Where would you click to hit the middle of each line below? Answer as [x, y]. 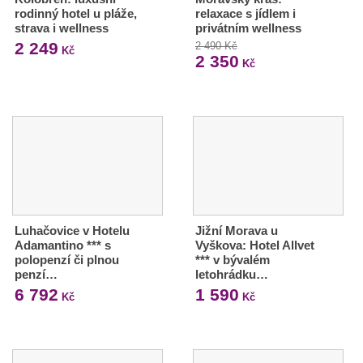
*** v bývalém [232, 260]
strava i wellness [62, 28]
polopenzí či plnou [67, 260]
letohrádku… [231, 274]
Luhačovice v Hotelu [72, 231]
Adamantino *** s [63, 245]
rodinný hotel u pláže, [76, 14]
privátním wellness [248, 28]
